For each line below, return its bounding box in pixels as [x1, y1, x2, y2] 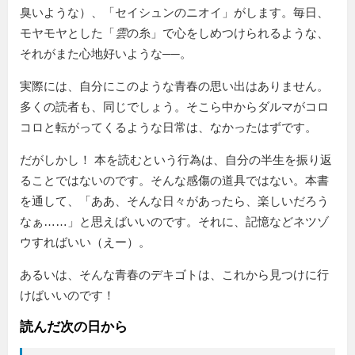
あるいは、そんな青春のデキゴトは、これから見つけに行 [20, 268, 329, 282]
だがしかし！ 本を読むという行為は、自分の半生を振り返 [20, 153, 332, 167]
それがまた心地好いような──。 [20, 47, 192, 61]
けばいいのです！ [20, 288, 115, 303]
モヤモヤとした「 [20, 26, 115, 40]
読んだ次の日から [20, 319, 128, 335]
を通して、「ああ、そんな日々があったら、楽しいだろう [20, 194, 329, 208]
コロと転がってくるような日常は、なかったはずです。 [20, 120, 317, 135]
